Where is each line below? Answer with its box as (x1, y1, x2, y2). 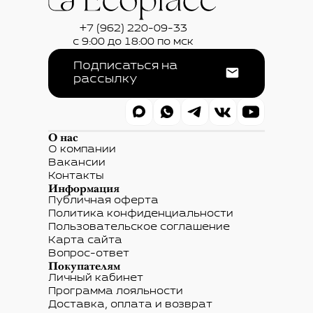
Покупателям (48, 259, 120, 273)
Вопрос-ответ (48, 249, 129, 259)
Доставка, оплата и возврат (48, 300, 212, 310)
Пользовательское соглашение (48, 222, 230, 233)
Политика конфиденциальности (48, 209, 233, 219)
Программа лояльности (48, 286, 183, 297)
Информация (48, 182, 119, 196)
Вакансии (48, 158, 105, 168)
